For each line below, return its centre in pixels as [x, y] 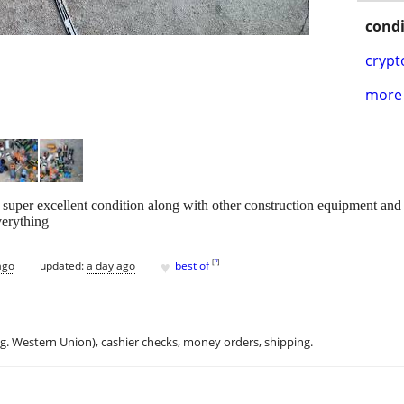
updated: [63, 265]
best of [192, 265]
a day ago [111, 265]
